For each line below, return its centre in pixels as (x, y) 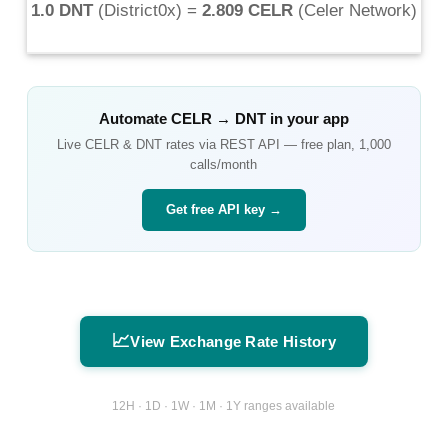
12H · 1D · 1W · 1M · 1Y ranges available (224, 406)
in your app (307, 118)
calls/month (224, 164)
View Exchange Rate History (233, 341)
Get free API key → (223, 209)
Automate (134, 118)
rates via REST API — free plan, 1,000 (276, 144)
